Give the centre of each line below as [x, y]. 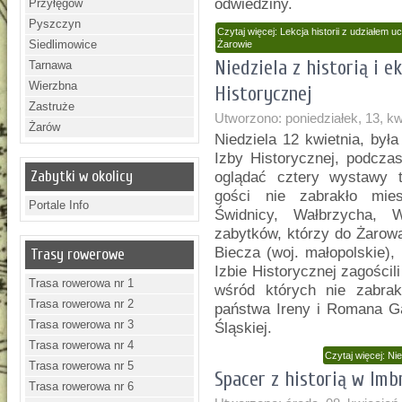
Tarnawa [51, 65]
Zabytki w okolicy [82, 176]
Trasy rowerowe [78, 254]
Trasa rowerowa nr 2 [82, 304]
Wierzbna [53, 86]
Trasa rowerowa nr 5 [82, 366]
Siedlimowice [63, 44]
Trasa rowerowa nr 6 [82, 386]
